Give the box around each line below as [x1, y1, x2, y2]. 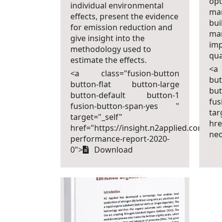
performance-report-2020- [70, 133, 169, 144]
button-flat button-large [70, 79, 179, 90]
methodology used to [70, 44, 151, 55]
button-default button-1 [70, 90, 179, 101]
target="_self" [70, 111, 122, 122]
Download [94, 144, 133, 155]
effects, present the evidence [70, 11, 178, 22]
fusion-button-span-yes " [70, 101, 179, 111]
